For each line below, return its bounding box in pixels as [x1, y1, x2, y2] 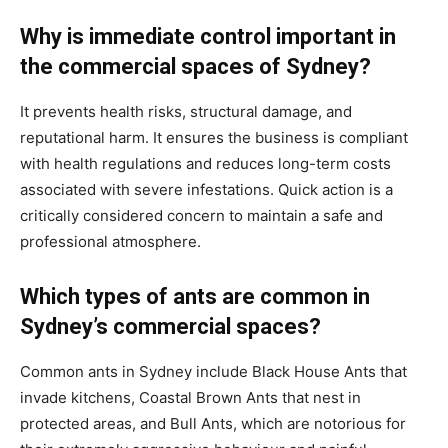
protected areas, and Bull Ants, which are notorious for [20, 413, 406, 433]
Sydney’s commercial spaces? [20, 313, 321, 339]
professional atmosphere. [20, 231, 201, 251]
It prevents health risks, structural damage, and [20, 101, 352, 121]
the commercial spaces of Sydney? [20, 53, 371, 79]
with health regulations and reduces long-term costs [20, 153, 391, 173]
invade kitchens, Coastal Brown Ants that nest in [20, 387, 361, 407]
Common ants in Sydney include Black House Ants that [20, 361, 407, 381]
